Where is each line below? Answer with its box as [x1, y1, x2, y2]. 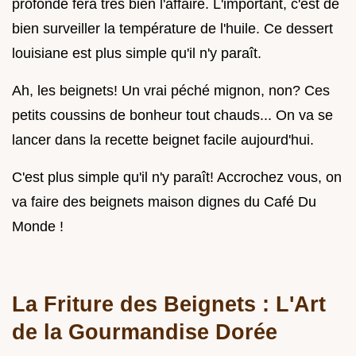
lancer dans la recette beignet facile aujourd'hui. [12, 132, 314, 149]
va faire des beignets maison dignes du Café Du [12, 194, 316, 211]
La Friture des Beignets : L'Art [12, 292, 326, 317]
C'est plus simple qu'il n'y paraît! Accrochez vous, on [12, 169, 342, 186]
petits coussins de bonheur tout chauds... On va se [12, 107, 333, 124]
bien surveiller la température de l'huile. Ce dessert [12, 21, 333, 37]
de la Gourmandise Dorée [12, 319, 277, 345]
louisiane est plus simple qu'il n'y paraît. [12, 45, 261, 62]
